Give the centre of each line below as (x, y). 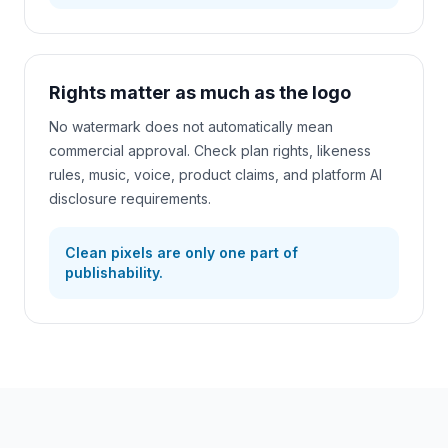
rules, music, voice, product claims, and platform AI (215, 174)
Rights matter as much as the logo (200, 92)
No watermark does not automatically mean (191, 126)
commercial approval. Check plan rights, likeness (210, 150)
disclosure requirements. (130, 198)
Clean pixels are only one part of (181, 252)
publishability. (114, 272)
